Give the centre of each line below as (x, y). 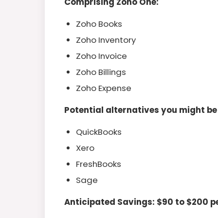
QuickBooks (99, 132)
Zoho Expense (104, 88)
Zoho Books (99, 24)
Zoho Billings (101, 72)
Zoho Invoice (101, 56)
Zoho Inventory (106, 40)
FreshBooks (99, 164)
